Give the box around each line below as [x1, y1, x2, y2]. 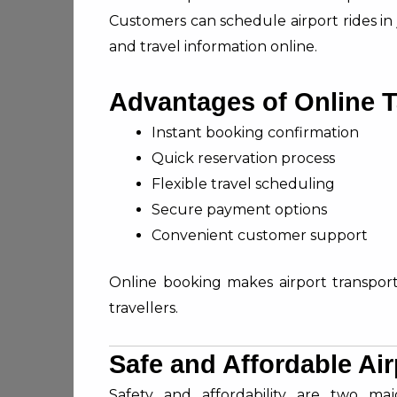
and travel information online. [109, 38, 317, 55]
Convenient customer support [152, 227, 368, 244]
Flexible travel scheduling [152, 175, 335, 192]
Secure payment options [152, 201, 327, 218]
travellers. [109, 300, 178, 316]
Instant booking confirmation [152, 124, 359, 141]
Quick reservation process [152, 150, 335, 167]
